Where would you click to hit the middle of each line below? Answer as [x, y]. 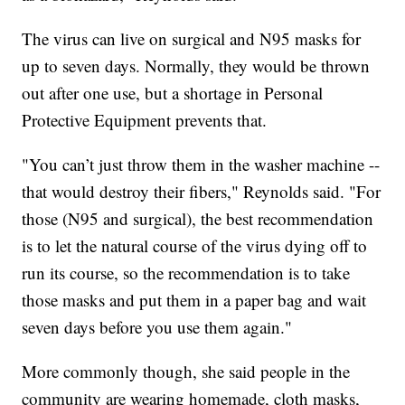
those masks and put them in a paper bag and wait [194, 300]
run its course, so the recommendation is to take [186, 273]
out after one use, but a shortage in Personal [173, 93]
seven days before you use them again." [157, 327]
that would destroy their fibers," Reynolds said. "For [202, 192]
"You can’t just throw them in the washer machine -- [201, 165]
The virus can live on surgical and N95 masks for [192, 39]
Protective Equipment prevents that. [145, 120]
